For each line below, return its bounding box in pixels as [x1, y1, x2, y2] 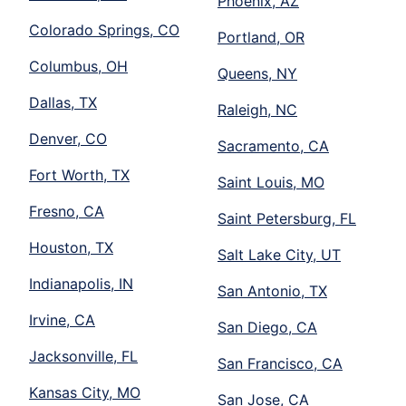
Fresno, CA [29, 201, 104, 220]
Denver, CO [29, 129, 107, 148]
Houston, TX [29, 237, 113, 256]
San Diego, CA [217, 317, 317, 336]
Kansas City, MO [29, 382, 140, 401]
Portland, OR [217, 27, 304, 46]
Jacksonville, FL [29, 346, 138, 365]
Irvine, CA [29, 310, 95, 329]
